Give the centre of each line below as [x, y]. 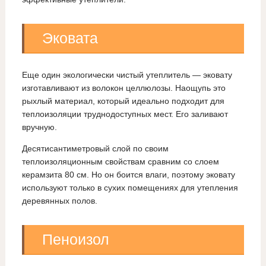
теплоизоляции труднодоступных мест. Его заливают [125, 114]
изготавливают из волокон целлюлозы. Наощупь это [123, 88]
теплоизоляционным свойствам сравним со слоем [120, 162]
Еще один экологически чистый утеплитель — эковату [127, 75]
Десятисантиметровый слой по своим [95, 149]
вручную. [39, 127]
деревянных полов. [59, 201]
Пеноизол [75, 240]
